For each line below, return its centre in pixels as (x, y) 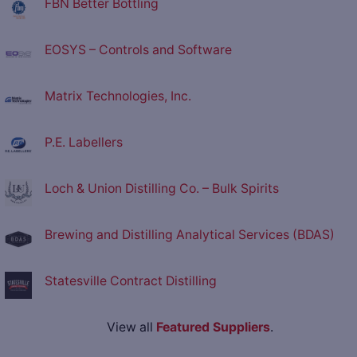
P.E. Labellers (84, 143)
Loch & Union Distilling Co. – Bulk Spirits (162, 189)
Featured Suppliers (213, 328)
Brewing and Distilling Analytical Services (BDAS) (190, 235)
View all (131, 328)
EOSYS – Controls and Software (138, 50)
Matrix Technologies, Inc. (118, 96)
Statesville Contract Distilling (131, 281)
